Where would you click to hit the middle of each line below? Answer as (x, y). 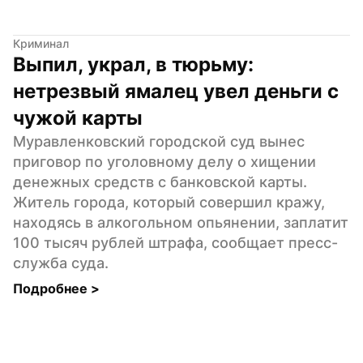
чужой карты (78, 117)
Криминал (41, 43)
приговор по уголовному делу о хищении (164, 161)
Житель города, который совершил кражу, (169, 202)
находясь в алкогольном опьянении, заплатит (181, 222)
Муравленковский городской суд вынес (159, 141)
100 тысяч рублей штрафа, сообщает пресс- (175, 242)
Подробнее (52, 288)
